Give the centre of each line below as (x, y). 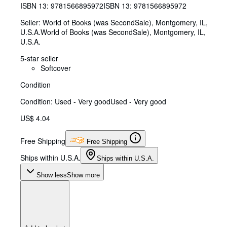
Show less (52, 175)
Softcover (56, 68)
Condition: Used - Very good (65, 101)
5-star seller (39, 58)
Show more (83, 175)
